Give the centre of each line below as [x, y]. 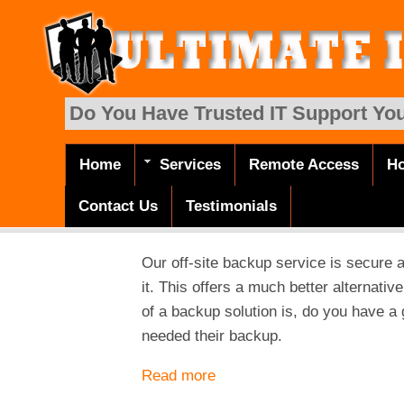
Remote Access [304, 165]
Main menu [126, 181]
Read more [179, 376]
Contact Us [119, 206]
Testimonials [232, 206]
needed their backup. [212, 336]
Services [191, 165]
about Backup [262, 376]
